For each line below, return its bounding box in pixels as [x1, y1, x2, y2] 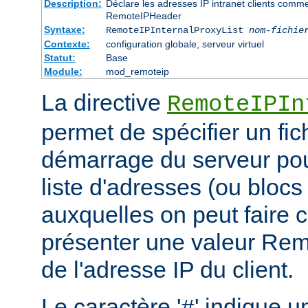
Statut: [43, 52, 76, 64]
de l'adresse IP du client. [41, 256, 294, 283]
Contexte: [43, 38, 90, 50]
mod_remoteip [105, 66, 169, 78]
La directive [41, 89, 167, 116]
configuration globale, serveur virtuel [105, 38, 264, 50]
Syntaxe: [43, 24, 85, 36]
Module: [43, 66, 82, 78]
